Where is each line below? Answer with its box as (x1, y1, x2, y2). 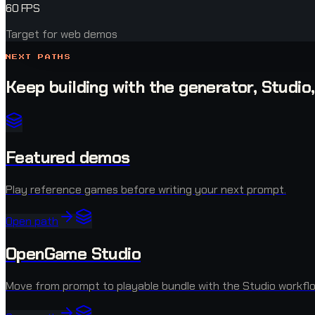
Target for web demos (6, 27, 117, 42)
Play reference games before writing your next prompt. (6, 181, 286, 197)
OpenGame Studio (6, 242, 141, 264)
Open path (6, 213, 58, 229)
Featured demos (6, 146, 130, 168)
